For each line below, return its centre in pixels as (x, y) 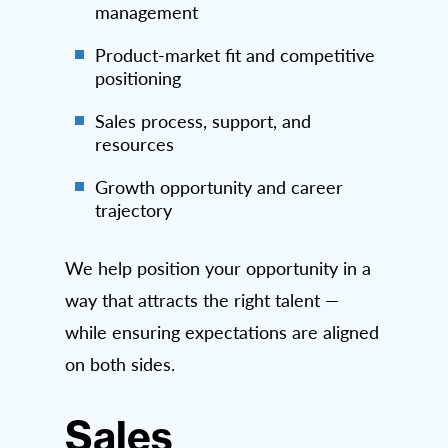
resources (134, 143)
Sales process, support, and (203, 120)
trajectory (133, 209)
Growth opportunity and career (219, 186)
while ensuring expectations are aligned (222, 331)
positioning (138, 77)
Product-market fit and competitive (235, 54)
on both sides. (120, 363)
